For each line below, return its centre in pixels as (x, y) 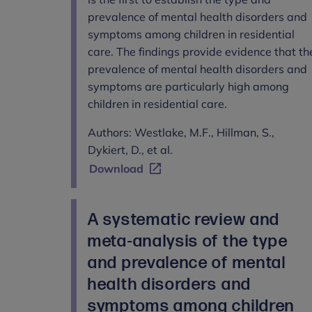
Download (116, 168)
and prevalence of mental (187, 263)
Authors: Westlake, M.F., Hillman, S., (181, 132)
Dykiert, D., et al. (130, 149)
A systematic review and (184, 219)
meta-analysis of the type (188, 241)
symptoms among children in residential (191, 34)
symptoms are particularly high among (188, 86)
